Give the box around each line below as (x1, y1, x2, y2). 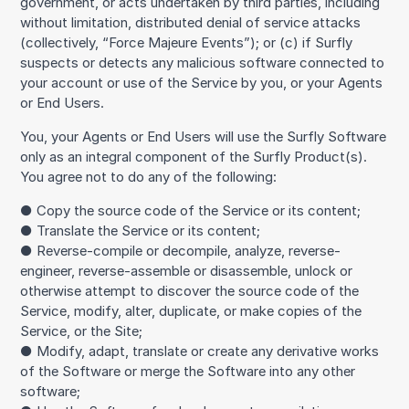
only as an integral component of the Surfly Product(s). (20, 148, 368, 165)
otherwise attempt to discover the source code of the (20, 282, 360, 299)
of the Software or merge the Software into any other (20, 362, 356, 380)
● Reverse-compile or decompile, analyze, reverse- (20, 242, 341, 259)
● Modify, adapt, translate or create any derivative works (20, 342, 380, 360)
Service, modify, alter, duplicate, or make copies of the (20, 302, 362, 320)
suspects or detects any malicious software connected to (20, 55, 385, 72)
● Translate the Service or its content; (20, 222, 261, 239)
